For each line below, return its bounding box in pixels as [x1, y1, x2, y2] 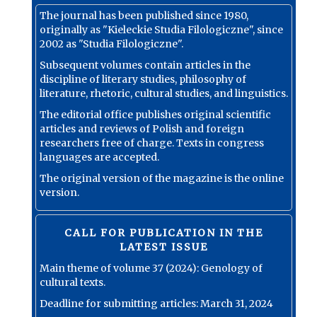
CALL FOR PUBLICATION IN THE [64, 226, 263, 239]
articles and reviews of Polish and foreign [40, 122, 244, 135]
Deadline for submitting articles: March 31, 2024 [40, 297, 273, 310]
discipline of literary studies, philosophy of [40, 73, 246, 86]
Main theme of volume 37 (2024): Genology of [40, 262, 263, 275]
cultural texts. [40, 276, 105, 289]
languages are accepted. [40, 151, 159, 163]
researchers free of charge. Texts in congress [40, 137, 264, 149]
